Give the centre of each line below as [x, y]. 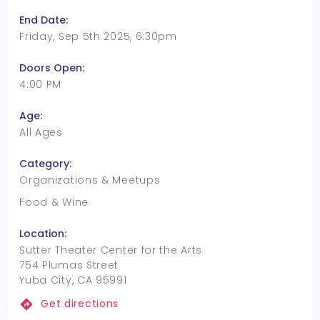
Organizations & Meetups [90, 180]
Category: [46, 164]
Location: [43, 234]
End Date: [44, 20]
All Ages [41, 132]
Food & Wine [54, 202]
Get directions [80, 304]
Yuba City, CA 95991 [73, 280]
